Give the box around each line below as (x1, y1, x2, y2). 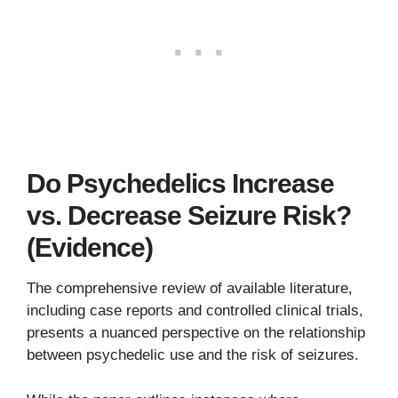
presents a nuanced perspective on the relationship (27, 324, 365, 342)
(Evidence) (27, 233, 153, 263)
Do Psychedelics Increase (27, 169, 334, 199)
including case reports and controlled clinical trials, (27, 302, 363, 320)
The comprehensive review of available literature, (27, 280, 353, 298)
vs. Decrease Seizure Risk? (27, 201, 351, 231)
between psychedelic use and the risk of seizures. (27, 346, 359, 364)
